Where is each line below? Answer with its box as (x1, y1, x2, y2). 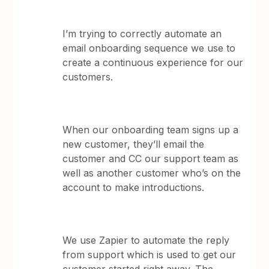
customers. (62, 71, 113, 83)
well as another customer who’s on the (62, 167, 241, 179)
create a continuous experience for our (62, 56, 244, 68)
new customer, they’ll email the (62, 138, 205, 150)
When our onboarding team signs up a (62, 124, 239, 136)
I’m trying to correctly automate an (62, 28, 222, 40)
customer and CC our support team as (62, 153, 239, 165)
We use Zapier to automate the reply (62, 234, 230, 246)
